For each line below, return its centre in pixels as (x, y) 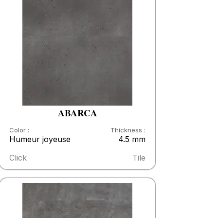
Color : (19, 130)
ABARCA (77, 113)
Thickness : (128, 130)
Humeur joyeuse (40, 139)
